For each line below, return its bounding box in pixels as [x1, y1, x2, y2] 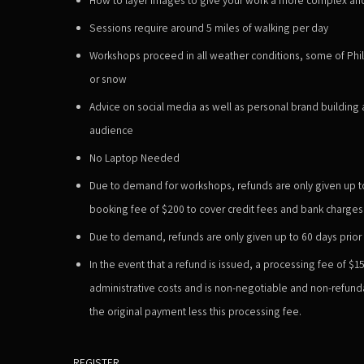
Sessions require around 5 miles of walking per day [89, 19, 328, 35]
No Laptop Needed [89, 149, 180, 165]
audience [89, 122, 133, 137]
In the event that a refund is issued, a [89, 256, 263, 271]
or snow [89, 71, 127, 86]
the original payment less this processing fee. [89, 303, 301, 318]
